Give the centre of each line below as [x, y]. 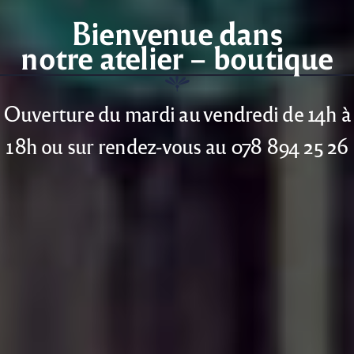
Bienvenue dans [177, 32]
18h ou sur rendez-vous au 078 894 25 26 [177, 146]
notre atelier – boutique [177, 57]
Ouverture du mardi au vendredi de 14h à [177, 114]
